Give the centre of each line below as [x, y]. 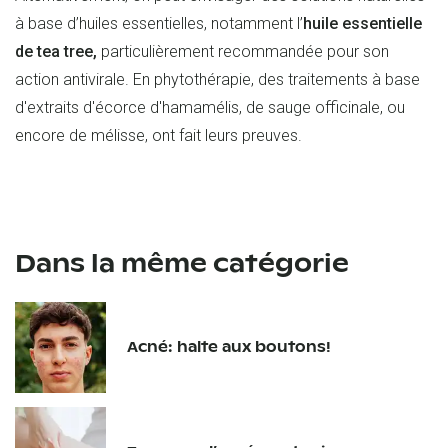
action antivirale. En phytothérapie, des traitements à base [217, 79]
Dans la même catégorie [182, 263]
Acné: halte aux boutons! [228, 346]
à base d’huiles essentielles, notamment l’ [159, 23]
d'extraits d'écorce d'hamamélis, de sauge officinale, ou [210, 107]
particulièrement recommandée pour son [243, 51]
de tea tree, [56, 51]
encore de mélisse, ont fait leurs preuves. [158, 135]
